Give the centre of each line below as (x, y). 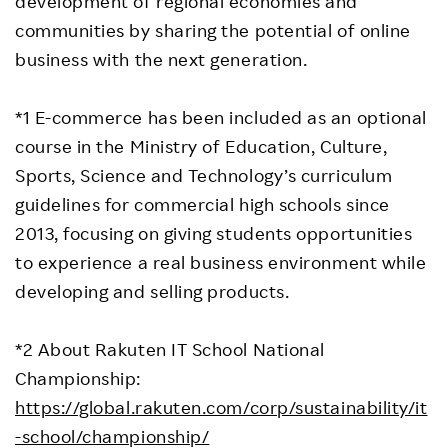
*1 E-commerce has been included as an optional (221, 117)
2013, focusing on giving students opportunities (214, 233)
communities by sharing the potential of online (213, 30)
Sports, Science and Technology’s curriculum (204, 175)
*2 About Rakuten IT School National (170, 349)
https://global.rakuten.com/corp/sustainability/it (221, 407)
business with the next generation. (161, 59)
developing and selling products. (152, 291)
